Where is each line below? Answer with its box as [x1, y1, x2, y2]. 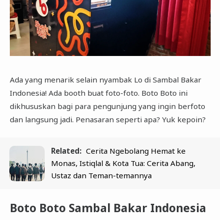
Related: [51, 146, 82, 156]
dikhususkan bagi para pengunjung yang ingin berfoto [9, 101, 205, 111]
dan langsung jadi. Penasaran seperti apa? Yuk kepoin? [9, 114, 206, 125]
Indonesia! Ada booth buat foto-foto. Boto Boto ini [9, 88, 188, 98]
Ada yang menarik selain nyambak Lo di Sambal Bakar [9, 75, 201, 85]
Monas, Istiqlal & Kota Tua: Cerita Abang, [51, 158, 196, 168]
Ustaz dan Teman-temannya [51, 170, 152, 181]
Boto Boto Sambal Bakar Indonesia [9, 200, 206, 216]
